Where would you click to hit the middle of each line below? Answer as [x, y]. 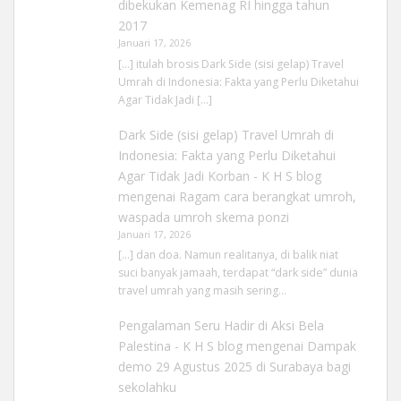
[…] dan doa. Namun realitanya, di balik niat [228, 255]
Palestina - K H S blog [180, 346]
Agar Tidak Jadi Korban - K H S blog [219, 175]
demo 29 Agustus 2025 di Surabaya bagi [234, 367]
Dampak [331, 346]
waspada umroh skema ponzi [203, 217]
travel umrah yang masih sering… [202, 291]
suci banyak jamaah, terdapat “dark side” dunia [238, 273]
